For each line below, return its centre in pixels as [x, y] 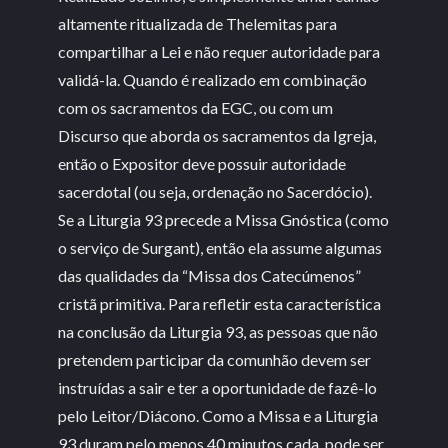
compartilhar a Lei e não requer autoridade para [219, 52]
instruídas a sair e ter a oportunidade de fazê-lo [218, 388]
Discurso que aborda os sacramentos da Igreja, [217, 136]
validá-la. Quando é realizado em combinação [213, 80]
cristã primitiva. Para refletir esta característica [220, 304]
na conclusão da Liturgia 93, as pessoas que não [218, 332]
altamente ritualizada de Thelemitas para [198, 24]
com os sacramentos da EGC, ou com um [196, 108]
